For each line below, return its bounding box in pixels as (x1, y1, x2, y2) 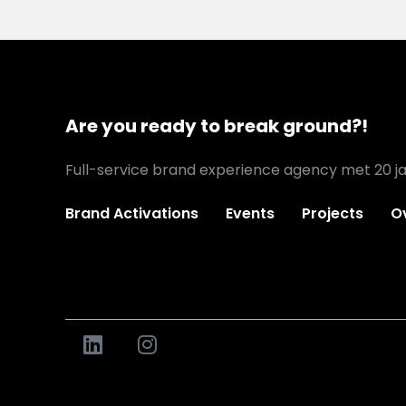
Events (226, 203, 275, 225)
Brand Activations (65, 203, 198, 225)
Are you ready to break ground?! (65, 113, 368, 140)
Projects (302, 203, 363, 225)
